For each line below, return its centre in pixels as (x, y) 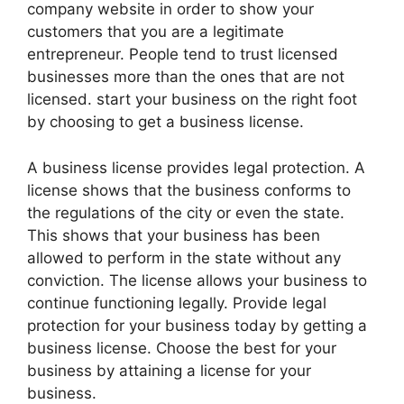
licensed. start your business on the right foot (192, 99)
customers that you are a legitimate (156, 32)
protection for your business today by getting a (197, 325)
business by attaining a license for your (169, 370)
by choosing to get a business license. (165, 122)
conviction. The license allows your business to (197, 280)
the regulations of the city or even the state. (186, 212)
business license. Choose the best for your (182, 348)
